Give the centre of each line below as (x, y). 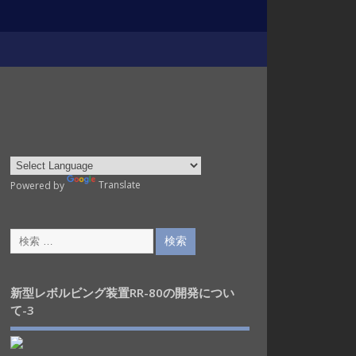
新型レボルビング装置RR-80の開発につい (122, 292)
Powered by (38, 185)
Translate (119, 185)
